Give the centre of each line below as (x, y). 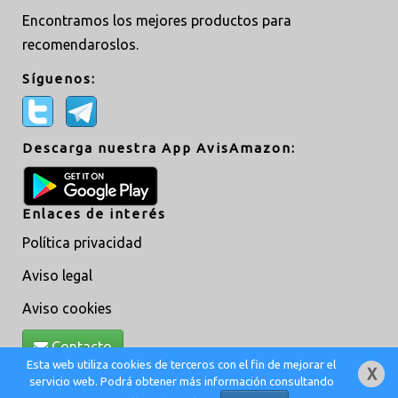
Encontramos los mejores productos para (157, 20)
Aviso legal (57, 275)
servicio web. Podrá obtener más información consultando (181, 382)
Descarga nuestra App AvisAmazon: (159, 147)
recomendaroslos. (80, 44)
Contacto (80, 346)
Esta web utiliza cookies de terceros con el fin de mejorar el (181, 365)
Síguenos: (59, 78)
